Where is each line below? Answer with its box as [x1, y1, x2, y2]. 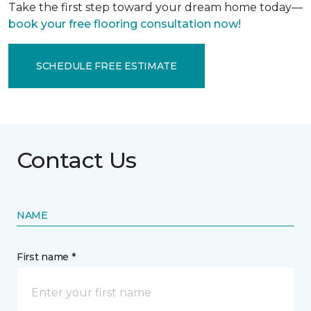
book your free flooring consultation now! [8, 17, 241, 31]
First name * [17, 251, 76, 263]
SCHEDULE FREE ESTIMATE [36, 59, 177, 72]
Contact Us [17, 146, 137, 174]
